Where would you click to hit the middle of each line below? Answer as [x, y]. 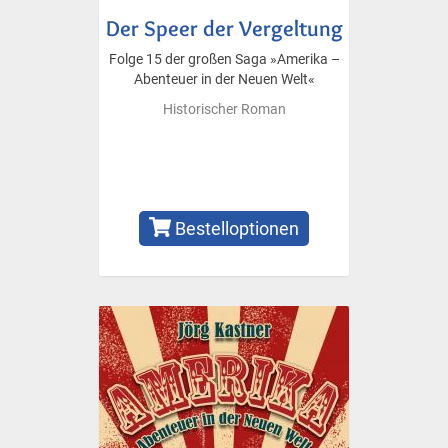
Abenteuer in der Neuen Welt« [224, 79]
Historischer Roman [224, 109]
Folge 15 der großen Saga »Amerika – [224, 59]
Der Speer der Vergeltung [224, 27]
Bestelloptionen [235, 228]
